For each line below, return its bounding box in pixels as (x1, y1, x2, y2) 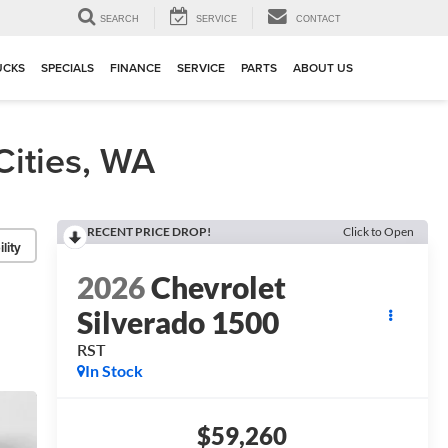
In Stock (84, 361, 143, 381)
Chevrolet (150, 269, 286, 306)
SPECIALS (41, 59, 94, 77)
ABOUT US (293, 59, 353, 77)
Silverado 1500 (76, 304, 279, 341)
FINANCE (110, 59, 161, 77)
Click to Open (343, 224, 414, 239)
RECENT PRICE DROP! (86, 224, 211, 239)
